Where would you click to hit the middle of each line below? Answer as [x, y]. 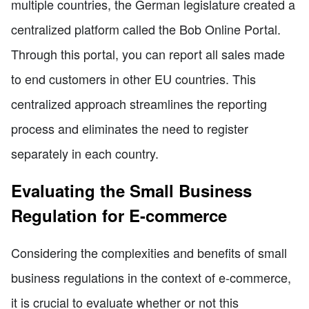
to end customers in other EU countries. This [133, 79]
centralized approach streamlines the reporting [139, 104]
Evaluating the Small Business [131, 191]
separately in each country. [85, 153]
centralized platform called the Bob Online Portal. [146, 29]
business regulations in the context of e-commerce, [151, 278]
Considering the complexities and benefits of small [149, 253]
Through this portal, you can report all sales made [148, 54]
